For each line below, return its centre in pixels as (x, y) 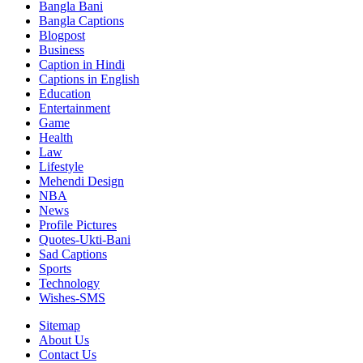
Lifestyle (61, 166)
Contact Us (68, 354)
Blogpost (62, 35)
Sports (55, 268)
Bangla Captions (81, 20)
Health (56, 137)
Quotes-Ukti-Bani (85, 239)
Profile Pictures (78, 224)
